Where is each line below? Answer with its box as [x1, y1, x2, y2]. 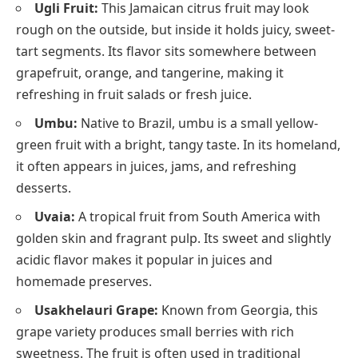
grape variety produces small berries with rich [16, 323, 294, 341]
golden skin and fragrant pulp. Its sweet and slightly [16, 229, 331, 248]
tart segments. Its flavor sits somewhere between [16, 42, 316, 61]
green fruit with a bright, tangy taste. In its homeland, [16, 136, 340, 154]
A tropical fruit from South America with [75, 208, 320, 226]
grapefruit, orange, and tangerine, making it [16, 64, 284, 82]
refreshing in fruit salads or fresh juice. [16, 86, 252, 104]
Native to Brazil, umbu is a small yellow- [78, 114, 318, 133]
